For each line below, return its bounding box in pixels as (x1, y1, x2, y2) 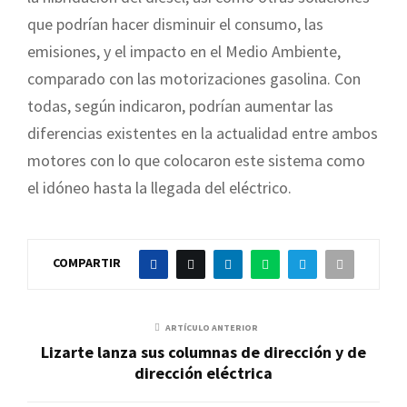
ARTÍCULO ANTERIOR (165, 321, 258, 333)
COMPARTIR (53, 253, 121, 271)
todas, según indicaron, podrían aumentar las (27, 94, 333, 116)
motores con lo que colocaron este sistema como (27, 149, 365, 171)
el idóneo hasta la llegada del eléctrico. (27, 176, 292, 198)
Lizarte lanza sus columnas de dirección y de (41, 341, 366, 362)
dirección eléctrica (134, 362, 273, 383)
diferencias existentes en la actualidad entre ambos (27, 122, 378, 144)
